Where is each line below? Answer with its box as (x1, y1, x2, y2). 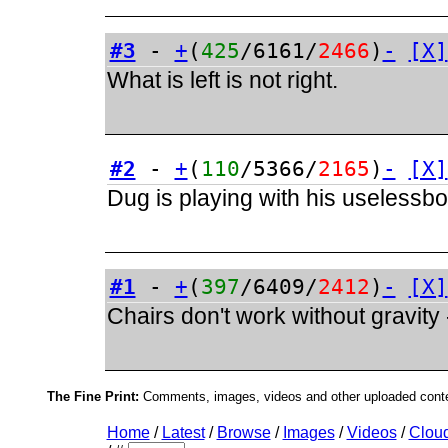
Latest (161, 424, 205, 441)
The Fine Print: (46, 389, 139, 404)
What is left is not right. (106, 67, 338, 93)
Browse (216, 424, 271, 441)
